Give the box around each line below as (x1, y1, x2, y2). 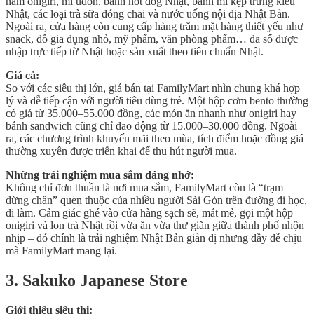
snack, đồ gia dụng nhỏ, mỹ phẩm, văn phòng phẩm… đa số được (6, 33, 298, 46)
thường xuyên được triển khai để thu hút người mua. (6, 145, 237, 158)
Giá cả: (6, 69, 39, 82)
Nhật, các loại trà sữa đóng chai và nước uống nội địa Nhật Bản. (6, 8, 290, 20)
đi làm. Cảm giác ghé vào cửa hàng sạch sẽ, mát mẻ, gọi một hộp (6, 207, 293, 219)
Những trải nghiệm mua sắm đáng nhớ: (6, 169, 194, 182)
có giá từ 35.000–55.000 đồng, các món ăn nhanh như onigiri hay (6, 107, 296, 120)
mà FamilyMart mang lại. (6, 245, 117, 257)
